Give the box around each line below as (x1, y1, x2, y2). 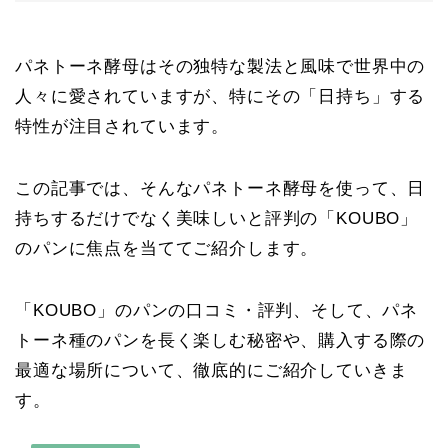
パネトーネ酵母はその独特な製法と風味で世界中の (15, 57, 426, 77)
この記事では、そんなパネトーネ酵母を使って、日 (15, 179, 426, 199)
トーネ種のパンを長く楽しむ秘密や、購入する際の (15, 331, 426, 351)
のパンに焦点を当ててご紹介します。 (15, 239, 319, 259)
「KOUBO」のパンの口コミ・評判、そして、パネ (15, 301, 419, 321)
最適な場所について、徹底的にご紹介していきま (15, 361, 408, 381)
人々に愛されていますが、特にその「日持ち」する (15, 87, 426, 107)
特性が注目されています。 (15, 117, 230, 137)
